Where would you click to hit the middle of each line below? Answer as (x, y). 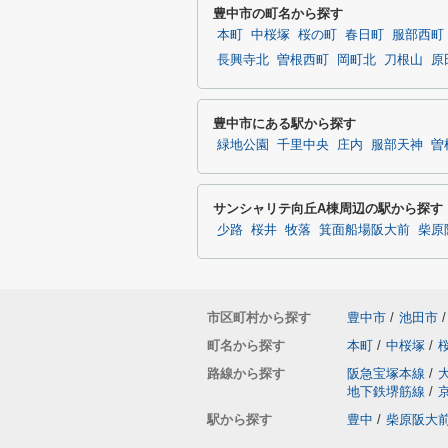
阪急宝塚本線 (386, 373)
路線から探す (246, 373)
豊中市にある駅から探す (284, 123)
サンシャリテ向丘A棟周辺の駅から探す (328, 208)
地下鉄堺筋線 (386, 391)
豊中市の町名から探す (278, 13)
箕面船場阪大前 (364, 230)
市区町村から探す (259, 317)
